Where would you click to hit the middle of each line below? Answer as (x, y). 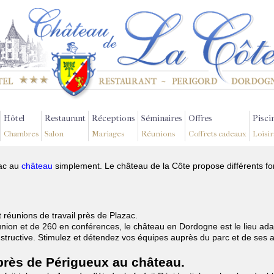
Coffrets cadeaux (217, 134)
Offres (200, 118)
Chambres (21, 134)
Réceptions (113, 118)
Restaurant (65, 118)
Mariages (108, 134)
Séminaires (162, 118)
